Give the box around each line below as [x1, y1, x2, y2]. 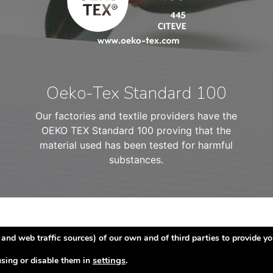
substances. [109, 154, 164, 166]
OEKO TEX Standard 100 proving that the [41, 124, 232, 136]
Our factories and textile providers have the [35, 110, 238, 122]
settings [93, 254, 126, 266]
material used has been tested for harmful [40, 139, 233, 151]
